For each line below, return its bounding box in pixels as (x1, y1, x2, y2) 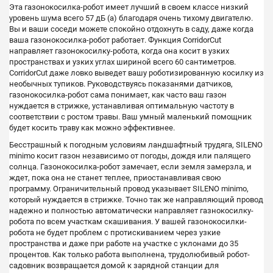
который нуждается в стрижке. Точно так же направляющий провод (9, 195, 263, 205)
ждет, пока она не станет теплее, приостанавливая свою (9, 173, 221, 183)
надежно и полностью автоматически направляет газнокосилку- (9, 206, 253, 216)
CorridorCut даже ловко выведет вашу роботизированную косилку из (9, 68, 264, 78)
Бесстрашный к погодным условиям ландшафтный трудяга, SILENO (9, 140, 263, 150)
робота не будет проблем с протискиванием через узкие (9, 228, 221, 238)
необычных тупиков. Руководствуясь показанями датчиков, (9, 79, 233, 89)
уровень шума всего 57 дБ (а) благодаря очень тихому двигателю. (9, 13, 253, 23)
